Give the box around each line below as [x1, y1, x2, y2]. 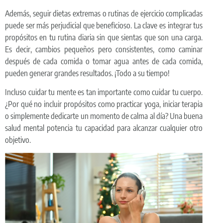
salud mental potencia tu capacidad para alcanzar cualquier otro [5, 123, 203, 133]
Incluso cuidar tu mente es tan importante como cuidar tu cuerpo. [5, 87, 203, 98]
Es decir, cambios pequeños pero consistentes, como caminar [5, 44, 203, 54]
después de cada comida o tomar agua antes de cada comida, [5, 56, 203, 66]
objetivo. [5, 135, 31, 145]
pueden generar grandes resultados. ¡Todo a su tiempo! [5, 68, 170, 78]
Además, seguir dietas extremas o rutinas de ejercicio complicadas [5, 8, 203, 18]
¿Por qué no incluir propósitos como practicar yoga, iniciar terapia [5, 99, 203, 110]
